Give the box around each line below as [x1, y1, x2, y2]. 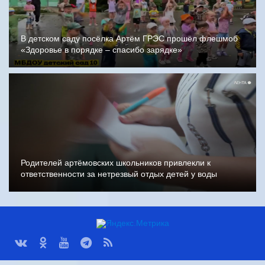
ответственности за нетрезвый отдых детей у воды [21, 169, 217, 179]
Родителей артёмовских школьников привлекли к [21, 158, 211, 167]
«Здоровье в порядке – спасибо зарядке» [21, 45, 182, 54]
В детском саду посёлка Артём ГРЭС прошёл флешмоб [21, 34, 238, 43]
